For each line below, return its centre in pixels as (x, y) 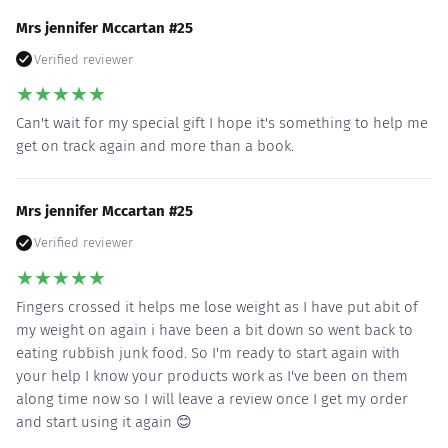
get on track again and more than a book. (155, 146)
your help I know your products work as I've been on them (212, 375)
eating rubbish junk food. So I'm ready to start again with (208, 352)
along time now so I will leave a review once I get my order (212, 398)
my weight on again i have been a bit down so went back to (214, 329)
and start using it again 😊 (104, 421)
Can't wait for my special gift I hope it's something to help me (222, 123)
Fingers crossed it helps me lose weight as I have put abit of (217, 306)
